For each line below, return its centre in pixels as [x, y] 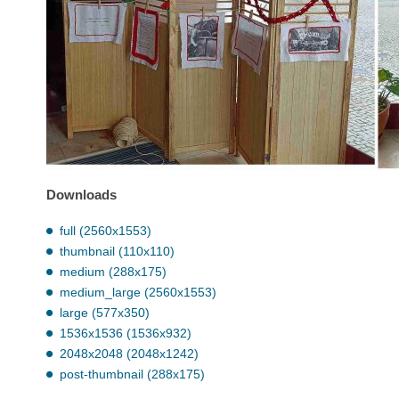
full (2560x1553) [106, 230]
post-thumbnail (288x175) [132, 374]
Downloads [81, 195]
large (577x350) [105, 312]
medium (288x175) [113, 271]
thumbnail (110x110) [117, 251]
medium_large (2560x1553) [138, 292]
